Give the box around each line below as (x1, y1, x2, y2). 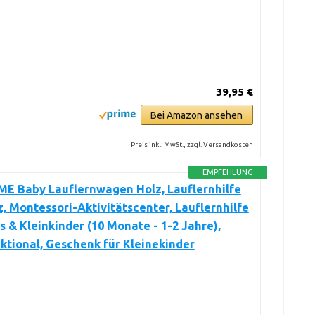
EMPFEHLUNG (202, 168, 253, 176)
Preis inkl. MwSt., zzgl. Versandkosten (130, 141, 253, 148)
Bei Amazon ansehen (150, 110, 243, 121)
